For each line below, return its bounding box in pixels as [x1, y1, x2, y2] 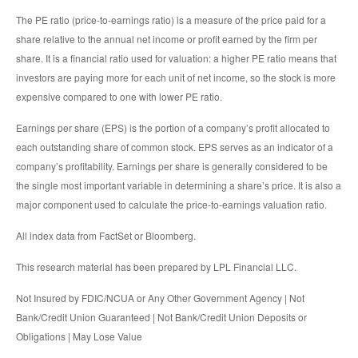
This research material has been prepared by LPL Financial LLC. [16, 260, 296, 274]
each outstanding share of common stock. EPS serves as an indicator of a [16, 140, 333, 154]
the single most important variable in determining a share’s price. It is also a [16, 178, 341, 193]
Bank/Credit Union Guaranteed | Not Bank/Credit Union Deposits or [16, 310, 307, 324]
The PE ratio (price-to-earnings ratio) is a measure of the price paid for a [16, 13, 326, 27]
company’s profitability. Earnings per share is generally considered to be [16, 159, 328, 173]
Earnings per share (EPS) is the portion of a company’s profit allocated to [16, 121, 330, 135]
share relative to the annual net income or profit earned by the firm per [16, 32, 317, 46]
